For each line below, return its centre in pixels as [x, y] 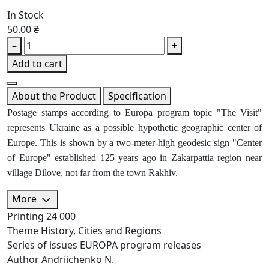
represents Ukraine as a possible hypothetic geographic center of [134, 128]
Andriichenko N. [78, 259]
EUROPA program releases [141, 245]
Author [23, 259]
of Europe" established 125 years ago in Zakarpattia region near [134, 158]
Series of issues [42, 245]
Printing [26, 216]
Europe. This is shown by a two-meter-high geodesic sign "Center [134, 143]
